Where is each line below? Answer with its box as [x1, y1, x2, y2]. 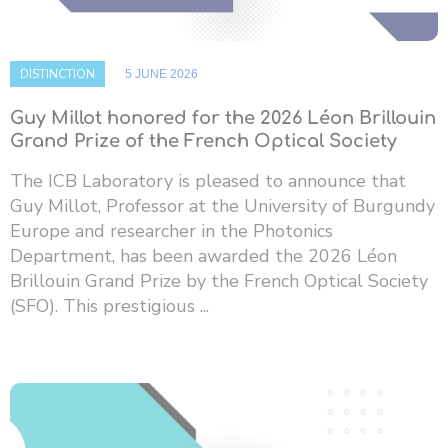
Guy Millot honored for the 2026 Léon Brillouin [10, 107, 436, 128]
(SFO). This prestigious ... [10, 293, 209, 318]
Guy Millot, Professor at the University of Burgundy [10, 193, 435, 218]
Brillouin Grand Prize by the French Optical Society [10, 268, 428, 293]
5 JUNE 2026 [125, 66, 198, 81]
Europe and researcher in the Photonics [10, 218, 333, 243]
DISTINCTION [20, 65, 95, 82]
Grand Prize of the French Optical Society [10, 130, 397, 151]
